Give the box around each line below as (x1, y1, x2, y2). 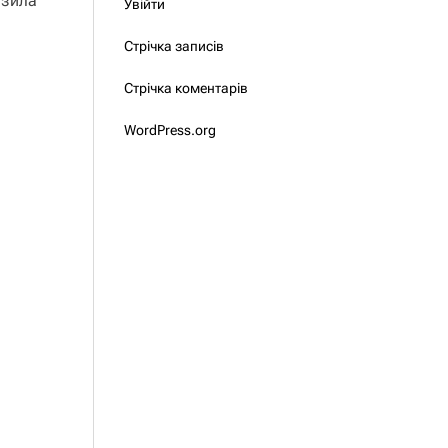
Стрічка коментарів (123, 80, 248, 96)
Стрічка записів (123, 38, 224, 54)
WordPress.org (123, 122, 216, 138)
